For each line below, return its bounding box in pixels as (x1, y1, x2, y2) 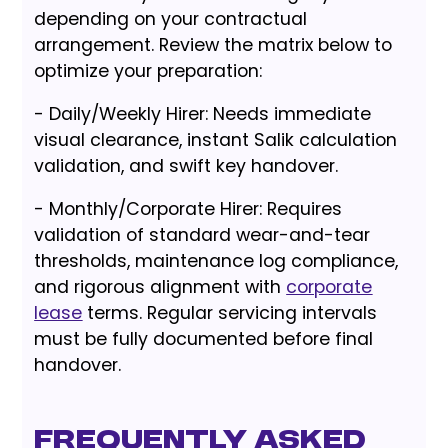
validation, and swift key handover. (34, 153, 339, 178)
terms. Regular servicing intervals (82, 300, 378, 325)
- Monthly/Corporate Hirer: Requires (34, 196, 343, 221)
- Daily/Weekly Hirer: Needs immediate (34, 101, 372, 126)
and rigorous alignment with (34, 274, 287, 299)
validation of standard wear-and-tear (34, 222, 371, 247)
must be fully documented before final (34, 326, 374, 351)
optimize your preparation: (34, 58, 263, 83)
